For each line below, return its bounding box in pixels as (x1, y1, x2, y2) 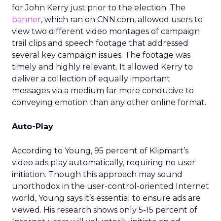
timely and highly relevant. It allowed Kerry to (12, 62, 193, 72)
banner (12, 15, 41, 24)
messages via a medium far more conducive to (12, 86, 194, 95)
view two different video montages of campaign (12, 27, 200, 36)
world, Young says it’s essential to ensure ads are (12, 193, 201, 203)
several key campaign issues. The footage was (12, 50, 190, 60)
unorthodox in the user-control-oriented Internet (12, 182, 209, 191)
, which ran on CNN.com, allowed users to (41, 15, 203, 24)
